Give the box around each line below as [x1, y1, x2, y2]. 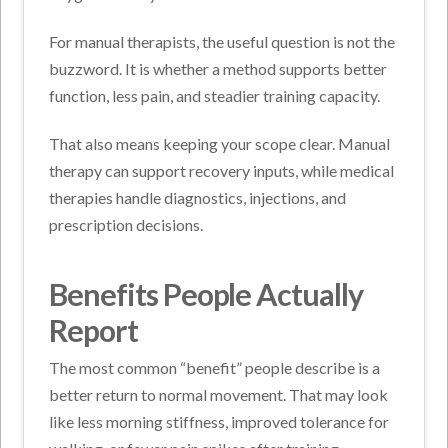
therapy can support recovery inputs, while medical [49, 160, 395, 180]
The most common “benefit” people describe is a [49, 357, 381, 377]
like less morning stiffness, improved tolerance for [49, 411, 390, 431]
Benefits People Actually [49, 275, 363, 312]
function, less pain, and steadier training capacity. [49, 85, 381, 105]
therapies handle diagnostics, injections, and [49, 187, 347, 207]
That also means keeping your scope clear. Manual [49, 133, 391, 153]
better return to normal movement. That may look [49, 384, 389, 404]
